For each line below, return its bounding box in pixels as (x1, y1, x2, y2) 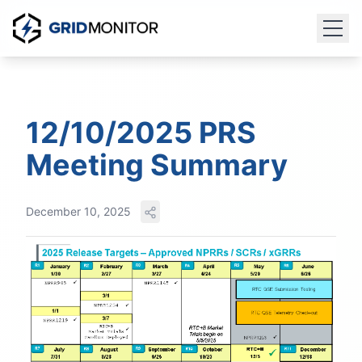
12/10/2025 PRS (26, 115, 256, 150)
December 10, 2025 (26, 204, 131, 218)
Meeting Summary (26, 147, 288, 183)
